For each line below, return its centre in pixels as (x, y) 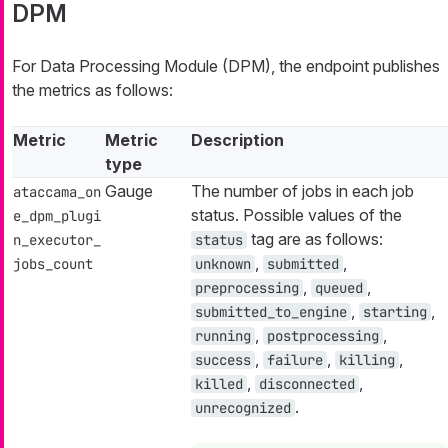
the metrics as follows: (92, 89)
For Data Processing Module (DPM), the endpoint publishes (226, 65)
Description (237, 139)
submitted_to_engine (271, 311)
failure (295, 359)
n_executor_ (57, 239)
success (223, 359)
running (223, 335)
